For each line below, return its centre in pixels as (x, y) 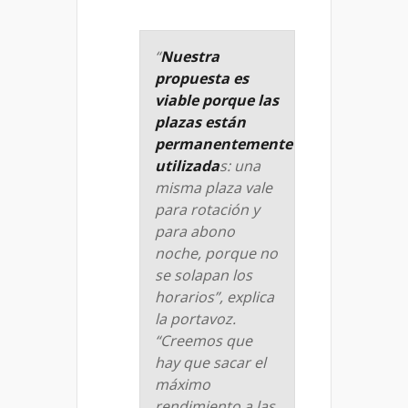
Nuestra (190, 57)
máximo (183, 385)
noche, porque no (216, 254)
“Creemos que (204, 341)
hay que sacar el (210, 363)
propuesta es (202, 79)
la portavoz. (195, 319)
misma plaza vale (214, 188)
